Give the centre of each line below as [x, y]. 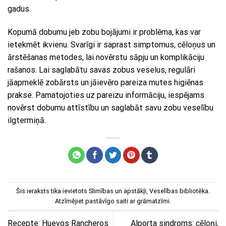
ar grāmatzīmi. [150, 201]
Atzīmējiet [70, 201]
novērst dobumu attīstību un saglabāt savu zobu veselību [110, 108]
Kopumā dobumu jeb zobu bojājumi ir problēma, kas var [104, 32]
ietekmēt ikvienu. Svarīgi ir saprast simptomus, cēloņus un [111, 45]
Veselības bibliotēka [179, 191]
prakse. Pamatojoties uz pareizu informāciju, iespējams [106, 95]
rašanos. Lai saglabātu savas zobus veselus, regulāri [101, 70]
